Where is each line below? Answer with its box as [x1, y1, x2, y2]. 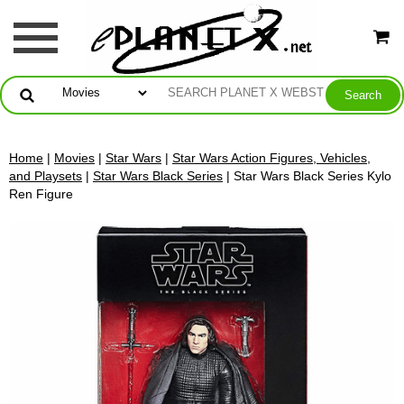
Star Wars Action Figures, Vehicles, [172, 150, 371, 165]
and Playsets [9, 168, 82, 183]
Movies [54, 150, 95, 165]
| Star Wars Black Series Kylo [223, 168, 391, 183]
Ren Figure [9, 186, 73, 201]
